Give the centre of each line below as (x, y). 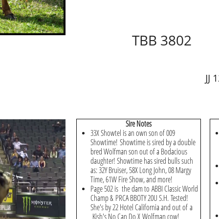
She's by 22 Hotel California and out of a (142, 207)
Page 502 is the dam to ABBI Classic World (144, 189)
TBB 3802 (162, 40)
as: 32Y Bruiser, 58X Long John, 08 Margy (141, 170)
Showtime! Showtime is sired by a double (143, 142)
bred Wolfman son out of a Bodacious (139, 152)
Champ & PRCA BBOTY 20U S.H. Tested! (139, 198)
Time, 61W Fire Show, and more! (131, 179)
